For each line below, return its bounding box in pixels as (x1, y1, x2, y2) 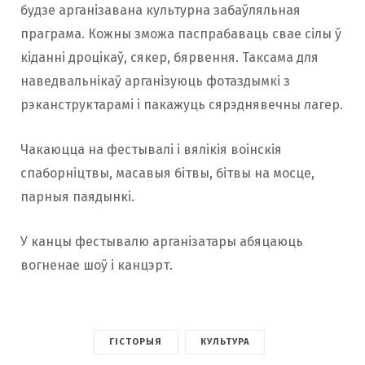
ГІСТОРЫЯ (108, 336, 163, 348)
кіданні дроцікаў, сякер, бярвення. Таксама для (20, 50, 319, 66)
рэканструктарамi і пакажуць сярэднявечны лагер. (20, 97, 343, 113)
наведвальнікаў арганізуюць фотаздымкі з (20, 73, 290, 90)
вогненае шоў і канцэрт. (20, 257, 173, 274)
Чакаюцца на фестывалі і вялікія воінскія (20, 142, 282, 158)
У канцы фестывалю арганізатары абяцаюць (20, 234, 303, 250)
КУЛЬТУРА (200, 336, 250, 348)
